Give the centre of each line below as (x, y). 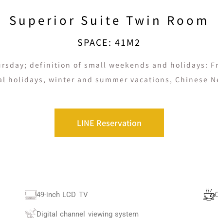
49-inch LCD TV (62, 195)
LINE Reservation (109, 123)
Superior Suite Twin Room (109, 20)
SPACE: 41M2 (109, 42)
